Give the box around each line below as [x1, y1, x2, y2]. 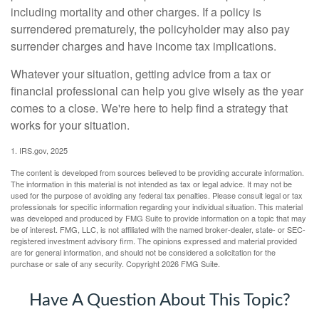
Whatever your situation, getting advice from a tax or [11, 65, 271, 82]
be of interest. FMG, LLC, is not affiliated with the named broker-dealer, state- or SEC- [11, 223, 305, 235]
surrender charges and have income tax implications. [11, 37, 276, 54]
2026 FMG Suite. [162, 257, 220, 269]
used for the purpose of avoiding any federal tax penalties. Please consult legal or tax [11, 189, 303, 201]
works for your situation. [11, 116, 130, 133]
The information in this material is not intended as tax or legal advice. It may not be [11, 177, 292, 189]
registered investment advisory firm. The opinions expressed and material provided [11, 234, 297, 246]
